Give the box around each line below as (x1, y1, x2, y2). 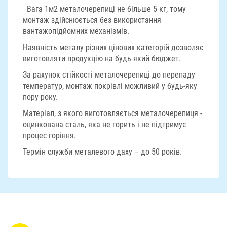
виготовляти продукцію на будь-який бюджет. (23, 54, 181, 63)
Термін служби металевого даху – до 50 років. (23, 147, 182, 157)
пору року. (23, 92, 58, 102)
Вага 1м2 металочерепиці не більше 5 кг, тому (23, 4, 186, 14)
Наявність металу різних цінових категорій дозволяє (23, 43, 204, 52)
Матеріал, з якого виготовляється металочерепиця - (23, 108, 202, 118)
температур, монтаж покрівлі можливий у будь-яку (23, 81, 197, 91)
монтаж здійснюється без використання (23, 15, 161, 25)
